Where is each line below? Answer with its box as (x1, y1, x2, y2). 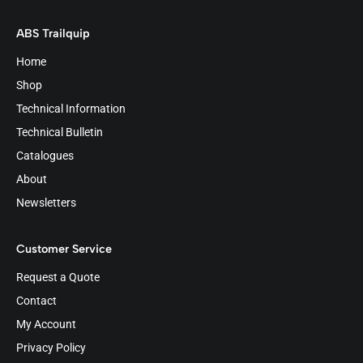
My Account (16, 317, 76, 331)
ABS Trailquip (16, 25, 90, 41)
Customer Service (16, 241, 112, 256)
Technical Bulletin (16, 125, 103, 139)
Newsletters (16, 195, 76, 210)
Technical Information (16, 101, 126, 116)
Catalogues (16, 148, 74, 163)
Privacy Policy (16, 340, 86, 355)
